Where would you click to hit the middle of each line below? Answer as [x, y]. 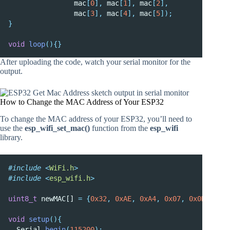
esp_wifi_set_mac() [57, 128]
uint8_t [23, 199]
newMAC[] [57, 199]
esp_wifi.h [70, 178]
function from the [120, 128]
